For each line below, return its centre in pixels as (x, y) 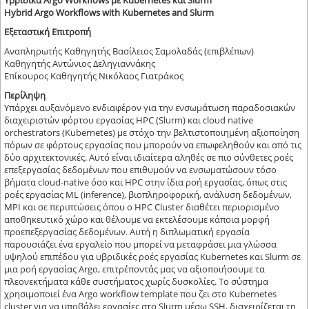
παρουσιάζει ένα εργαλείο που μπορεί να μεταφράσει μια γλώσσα (141, 245)
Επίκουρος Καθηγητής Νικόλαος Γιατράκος (94, 76)
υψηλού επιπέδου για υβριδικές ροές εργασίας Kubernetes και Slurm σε (153, 257)
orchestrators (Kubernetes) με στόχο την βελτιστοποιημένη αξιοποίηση (152, 133)
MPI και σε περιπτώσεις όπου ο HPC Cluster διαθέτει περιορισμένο (142, 207)
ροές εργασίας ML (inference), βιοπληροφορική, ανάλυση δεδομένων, (148, 195)
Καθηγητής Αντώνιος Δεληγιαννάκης (80, 64)
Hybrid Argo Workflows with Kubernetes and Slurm (109, 13)
